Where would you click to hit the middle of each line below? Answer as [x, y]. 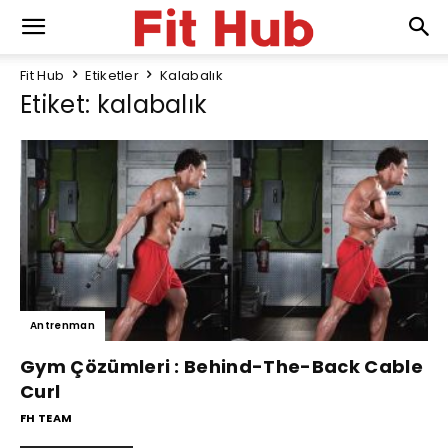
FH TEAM [46, 418]
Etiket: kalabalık [114, 104]
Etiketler [112, 75]
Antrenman [62, 326]
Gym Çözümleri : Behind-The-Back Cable [221, 367]
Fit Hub [42, 75]
